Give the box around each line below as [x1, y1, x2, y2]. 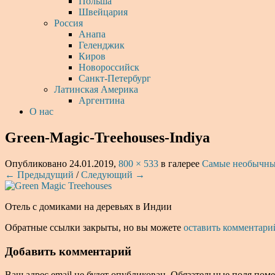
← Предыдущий [5, 169, 74, 180]
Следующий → [81, 169, 145, 180]
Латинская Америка [54, 84, 138, 95]
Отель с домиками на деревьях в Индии [5, 201, 172, 212]
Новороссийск [79, 62, 139, 72]
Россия [54, 18, 83, 28]
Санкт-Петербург [79, 73, 151, 83]
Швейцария [79, 7, 128, 17]
